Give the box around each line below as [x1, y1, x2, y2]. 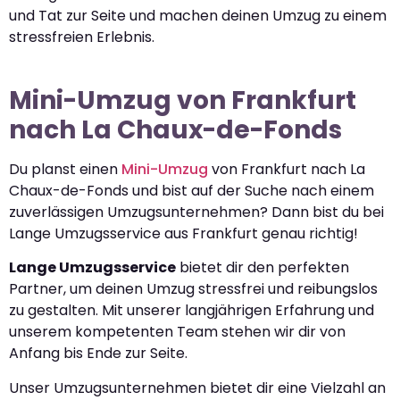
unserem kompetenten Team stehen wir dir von [9, 321, 346, 343]
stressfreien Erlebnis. [9, 27, 154, 47]
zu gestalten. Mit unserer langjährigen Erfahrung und [9, 300, 374, 321]
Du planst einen [9, 159, 121, 179]
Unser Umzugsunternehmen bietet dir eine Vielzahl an [9, 377, 386, 398]
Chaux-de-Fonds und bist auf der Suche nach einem [9, 180, 374, 201]
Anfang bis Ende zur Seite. [9, 343, 187, 364]
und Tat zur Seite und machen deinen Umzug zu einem [9, 5, 387, 26]
